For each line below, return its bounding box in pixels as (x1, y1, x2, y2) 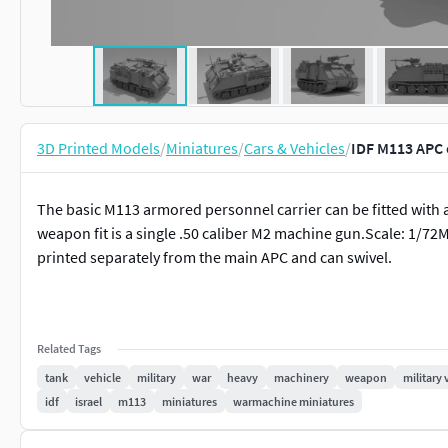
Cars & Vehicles (244, 138, 345, 158)
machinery (274, 369, 329, 385)
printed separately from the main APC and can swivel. (37, 247, 392, 267)
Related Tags (37, 341, 101, 356)
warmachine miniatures (233, 393, 354, 409)
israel (75, 393, 102, 409)
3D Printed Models (37, 138, 160, 158)
